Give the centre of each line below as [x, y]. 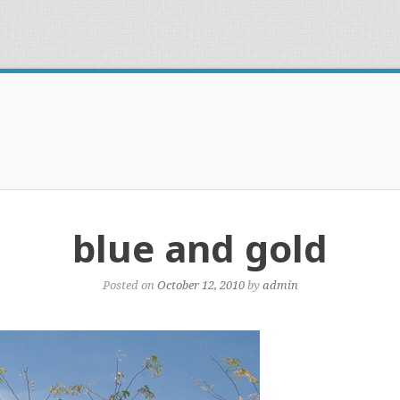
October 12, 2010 [200, 285]
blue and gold [200, 248]
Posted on [129, 285]
